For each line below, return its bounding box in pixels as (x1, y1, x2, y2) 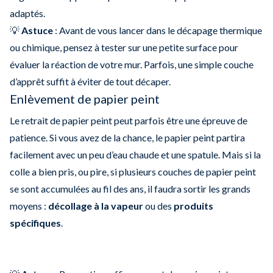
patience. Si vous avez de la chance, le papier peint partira (10, 131, 245, 143)
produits (174, 199, 213, 211)
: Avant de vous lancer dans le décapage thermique (53, 24, 262, 36)
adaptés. (10, 7, 45, 19)
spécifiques (10, 216, 61, 229)
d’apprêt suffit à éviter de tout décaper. (10, 75, 171, 87)
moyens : (10, 199, 48, 211)
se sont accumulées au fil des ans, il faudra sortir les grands (10, 182, 250, 194)
